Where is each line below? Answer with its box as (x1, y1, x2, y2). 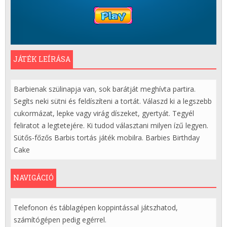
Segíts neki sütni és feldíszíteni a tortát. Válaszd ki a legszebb (13, 96, 212, 106)
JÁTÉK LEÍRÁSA (13, 54, 70, 64)
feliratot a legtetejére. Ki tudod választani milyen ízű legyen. (13, 121, 208, 131)
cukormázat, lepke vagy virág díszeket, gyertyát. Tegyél (13, 108, 194, 119)
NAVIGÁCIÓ (13, 173, 54, 183)
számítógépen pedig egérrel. (13, 215, 106, 225)
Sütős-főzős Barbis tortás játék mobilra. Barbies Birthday (13, 133, 200, 143)
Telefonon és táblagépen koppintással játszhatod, (13, 203, 178, 213)
